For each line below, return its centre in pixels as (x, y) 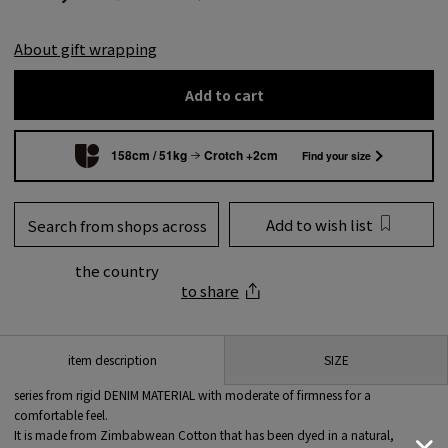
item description (112, 360)
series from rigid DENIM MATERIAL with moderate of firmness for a (192, 394)
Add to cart (224, 94)
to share (210, 290)
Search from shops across (116, 225)
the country (116, 270)
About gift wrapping (85, 48)
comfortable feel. (61, 414)
